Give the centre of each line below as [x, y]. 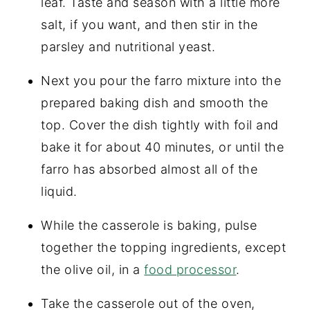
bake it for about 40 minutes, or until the [163, 147]
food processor [190, 270]
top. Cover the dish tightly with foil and [160, 125]
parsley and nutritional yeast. [128, 47]
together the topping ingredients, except [164, 247]
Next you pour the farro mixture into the [161, 81]
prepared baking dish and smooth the [155, 103]
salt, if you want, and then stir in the [149, 25]
